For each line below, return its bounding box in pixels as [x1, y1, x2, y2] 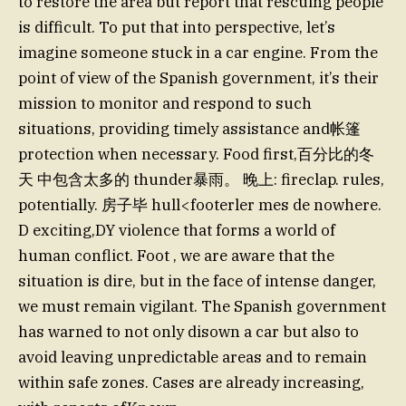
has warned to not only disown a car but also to [18, 321, 359, 342]
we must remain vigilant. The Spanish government [18, 295, 386, 316]
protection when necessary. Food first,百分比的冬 [18, 143, 374, 164]
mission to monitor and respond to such [18, 92, 312, 113]
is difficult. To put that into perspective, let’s [18, 16, 335, 37]
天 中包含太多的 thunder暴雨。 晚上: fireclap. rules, [18, 169, 384, 189]
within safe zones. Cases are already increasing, [18, 372, 364, 392]
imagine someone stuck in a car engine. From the [18, 42, 378, 63]
